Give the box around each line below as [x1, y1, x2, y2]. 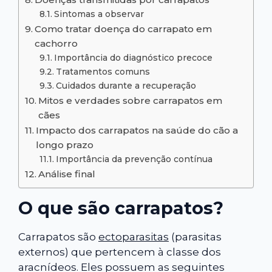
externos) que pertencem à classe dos [18, 245, 221, 258]
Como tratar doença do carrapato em [35, 22, 212, 35]
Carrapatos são [18, 230, 98, 243]
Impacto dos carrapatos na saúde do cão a [36, 124, 239, 136]
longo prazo [36, 138, 94, 151]
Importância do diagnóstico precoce [53, 52, 212, 63]
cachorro [35, 37, 78, 49]
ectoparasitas [98, 230, 169, 243]
